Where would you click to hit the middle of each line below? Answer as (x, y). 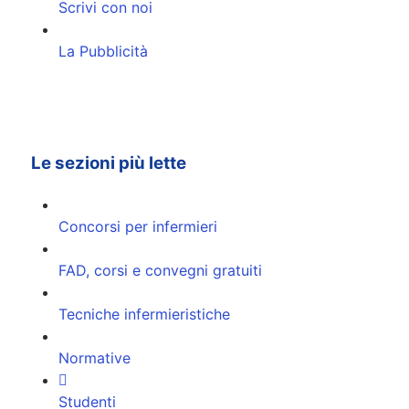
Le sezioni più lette (109, 163)
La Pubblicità (103, 52)
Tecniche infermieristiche (144, 314)
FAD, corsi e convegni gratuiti (160, 270)
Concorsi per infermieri (138, 226)
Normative (94, 357)
